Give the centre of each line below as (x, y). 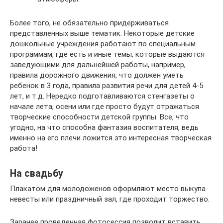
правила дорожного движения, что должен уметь (97, 75)
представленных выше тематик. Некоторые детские (102, 33)
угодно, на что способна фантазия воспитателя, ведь (104, 127)
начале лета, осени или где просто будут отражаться (105, 106)
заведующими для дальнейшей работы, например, (98, 64)
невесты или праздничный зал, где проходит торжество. (110, 199)
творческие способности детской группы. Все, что (99, 117)
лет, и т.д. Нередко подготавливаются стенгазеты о (102, 96)
